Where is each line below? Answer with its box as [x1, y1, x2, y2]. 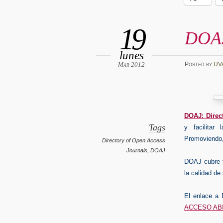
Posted [184, 61, 206, 68]
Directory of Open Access [102, 137, 166, 144]
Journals [126, 147, 148, 154]
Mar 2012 [118, 60, 145, 68]
